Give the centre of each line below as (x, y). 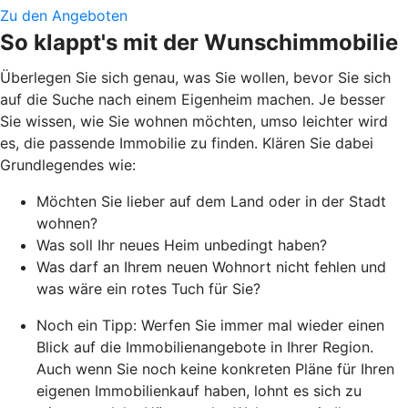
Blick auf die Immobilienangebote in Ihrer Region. (205, 347)
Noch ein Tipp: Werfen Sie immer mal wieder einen (210, 326)
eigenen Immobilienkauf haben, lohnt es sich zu (199, 391)
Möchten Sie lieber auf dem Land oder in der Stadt (211, 202)
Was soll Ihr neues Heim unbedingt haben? (182, 245)
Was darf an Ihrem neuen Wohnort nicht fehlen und (211, 267)
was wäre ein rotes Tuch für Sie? (148, 289)
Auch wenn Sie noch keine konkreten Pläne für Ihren (215, 369)
